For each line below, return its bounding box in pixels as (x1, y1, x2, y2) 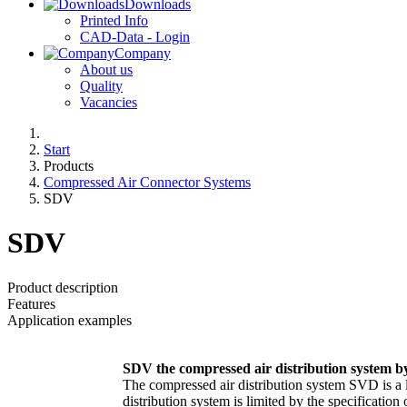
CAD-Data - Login (80, 29, 190, 45)
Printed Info (80, 13, 148, 28)
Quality (80, 78, 123, 94)
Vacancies (80, 94, 137, 110)
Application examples (7, 312, 132, 328)
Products (44, 158, 94, 174)
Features (7, 295, 55, 312)
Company (114, 45, 171, 61)
